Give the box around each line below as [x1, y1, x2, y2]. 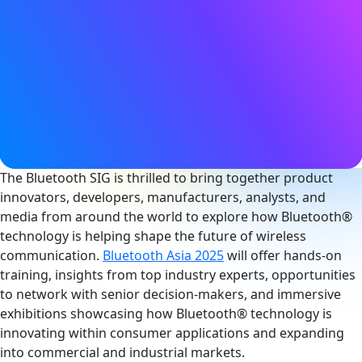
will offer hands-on [224, 246, 342, 264]
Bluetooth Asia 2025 [103, 246, 224, 264]
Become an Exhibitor [18, 142, 129, 158]
